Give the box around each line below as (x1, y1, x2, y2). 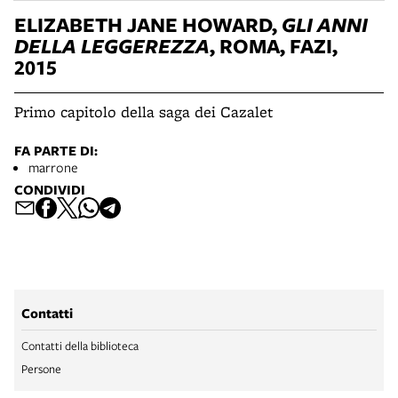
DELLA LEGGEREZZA (14, 32, 210, 60)
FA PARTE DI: (14, 141, 98, 160)
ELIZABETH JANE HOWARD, (14, 11, 282, 38)
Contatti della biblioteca (21, 338, 139, 354)
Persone (21, 361, 61, 377)
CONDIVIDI (14, 180, 85, 199)
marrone (28, 158, 78, 176)
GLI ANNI (282, 11, 368, 38)
